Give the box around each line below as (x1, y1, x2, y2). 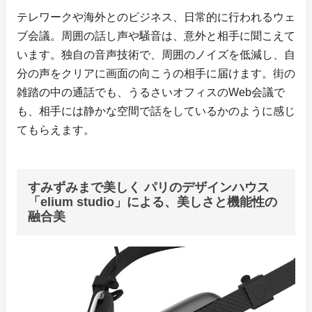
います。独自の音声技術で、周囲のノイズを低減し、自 (17, 49, 295, 61)
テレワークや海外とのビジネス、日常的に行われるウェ (17, 11, 295, 24)
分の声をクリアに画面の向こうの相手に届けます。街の (17, 68, 295, 80)
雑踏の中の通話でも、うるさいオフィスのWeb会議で (17, 86, 285, 99)
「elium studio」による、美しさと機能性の (28, 195, 277, 210)
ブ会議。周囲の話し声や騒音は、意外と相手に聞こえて (17, 30, 295, 42)
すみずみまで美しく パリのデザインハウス (28, 180, 270, 195)
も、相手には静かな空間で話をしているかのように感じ (17, 105, 295, 118)
